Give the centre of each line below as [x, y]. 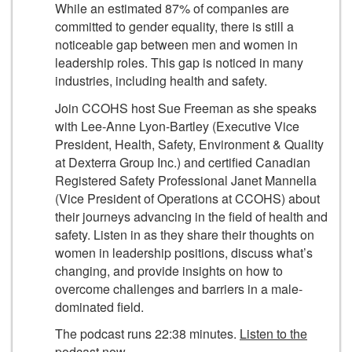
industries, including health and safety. [161, 81]
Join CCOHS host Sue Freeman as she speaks [186, 108]
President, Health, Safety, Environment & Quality [189, 144]
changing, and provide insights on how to [169, 270]
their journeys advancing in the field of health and [191, 216]
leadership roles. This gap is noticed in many [179, 63]
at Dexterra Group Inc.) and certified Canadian [183, 162]
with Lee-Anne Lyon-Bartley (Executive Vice [177, 126]
